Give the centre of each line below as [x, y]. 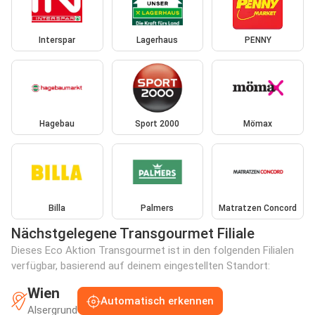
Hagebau [57, 124]
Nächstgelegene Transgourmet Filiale [133, 233]
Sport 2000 [157, 124]
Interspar [57, 40]
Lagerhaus [157, 40]
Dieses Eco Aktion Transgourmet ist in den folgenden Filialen [153, 250]
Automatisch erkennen [157, 301]
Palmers [157, 208]
